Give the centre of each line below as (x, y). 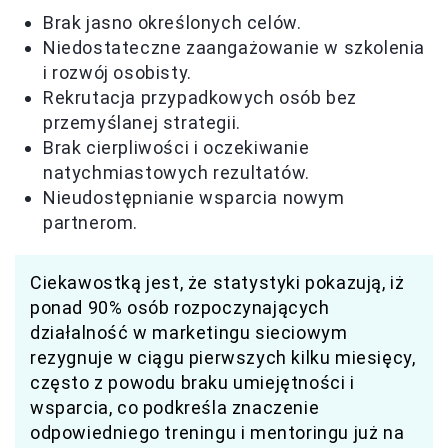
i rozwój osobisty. (117, 73)
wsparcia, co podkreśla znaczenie (175, 408)
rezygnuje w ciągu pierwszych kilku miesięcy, (223, 358)
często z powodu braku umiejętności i (192, 383)
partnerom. (90, 223)
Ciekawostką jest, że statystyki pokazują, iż (217, 283)
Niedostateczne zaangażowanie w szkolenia (234, 48)
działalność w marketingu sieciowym (189, 333)
